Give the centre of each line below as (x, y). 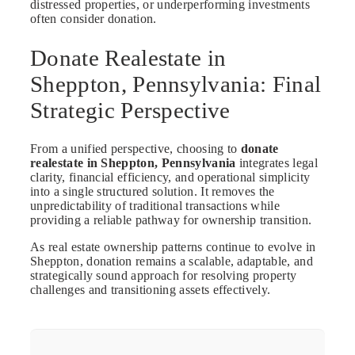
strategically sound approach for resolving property (164, 276)
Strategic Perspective (130, 110)
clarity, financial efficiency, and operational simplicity (170, 177)
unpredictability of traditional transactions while (155, 206)
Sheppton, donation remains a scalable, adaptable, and (172, 261)
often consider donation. (94, 18)
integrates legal (277, 163)
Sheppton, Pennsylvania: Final (176, 84)
